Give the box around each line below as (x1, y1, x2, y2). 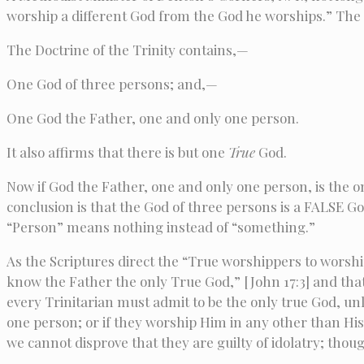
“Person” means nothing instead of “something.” (6, 218, 315, 236)
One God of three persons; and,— (6, 75, 218, 93)
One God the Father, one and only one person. (6, 109, 299, 128)
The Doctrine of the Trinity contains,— (6, 41, 249, 59)
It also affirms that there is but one (6, 143, 228, 162)
